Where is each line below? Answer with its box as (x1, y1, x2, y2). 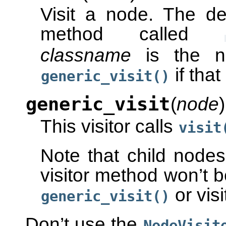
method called (40, 23, 224, 44)
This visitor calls (40, 116, 178, 137)
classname (40, 44, 131, 66)
